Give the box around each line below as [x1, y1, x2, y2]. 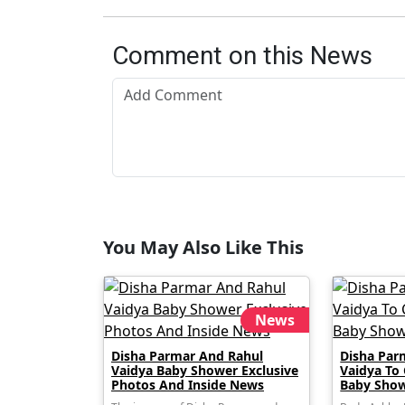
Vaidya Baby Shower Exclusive [111, 362, 298, 379]
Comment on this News [112, 41, 372, 71]
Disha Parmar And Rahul [111, 347, 263, 364]
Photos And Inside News [111, 376, 264, 393]
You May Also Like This [103, 235, 304, 259]
